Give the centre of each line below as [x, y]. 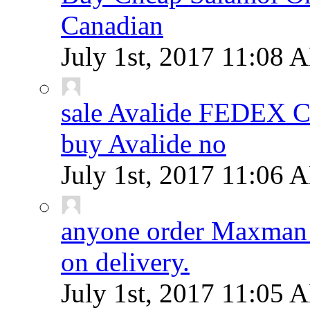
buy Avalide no [144, 143]
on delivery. [125, 262]
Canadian [112, 25]
